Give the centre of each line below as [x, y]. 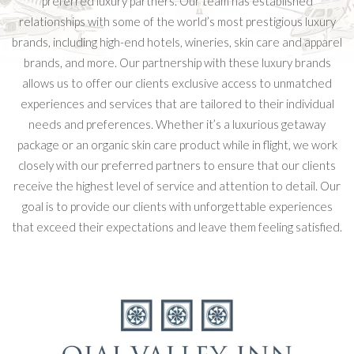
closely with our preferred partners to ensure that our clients [177, 165]
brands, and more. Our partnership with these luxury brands [177, 62]
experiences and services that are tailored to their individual [177, 104]
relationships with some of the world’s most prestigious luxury [177, 21]
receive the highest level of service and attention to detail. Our [177, 186]
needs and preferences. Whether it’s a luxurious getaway [177, 124]
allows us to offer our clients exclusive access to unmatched [177, 83]
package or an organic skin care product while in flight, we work [177, 145]
